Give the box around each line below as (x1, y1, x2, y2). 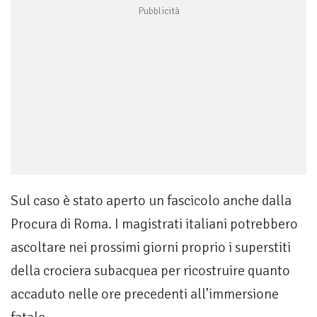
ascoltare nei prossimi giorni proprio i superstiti (11, 238, 291, 257)
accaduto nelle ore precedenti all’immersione (11, 285, 279, 304)
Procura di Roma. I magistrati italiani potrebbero (11, 215, 298, 234)
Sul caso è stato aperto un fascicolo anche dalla (11, 192, 292, 210)
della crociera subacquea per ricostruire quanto (11, 262, 290, 280)
